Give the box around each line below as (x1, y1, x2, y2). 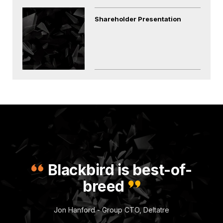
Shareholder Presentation (95, 14, 182, 23)
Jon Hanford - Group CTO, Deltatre (54, 205, 169, 214)
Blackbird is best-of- (44, 160, 192, 179)
